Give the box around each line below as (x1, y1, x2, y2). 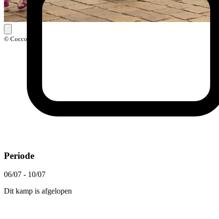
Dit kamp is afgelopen (4, 187, 72, 196)
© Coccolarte (4, 35, 39, 43)
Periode (4, 150, 34, 161)
